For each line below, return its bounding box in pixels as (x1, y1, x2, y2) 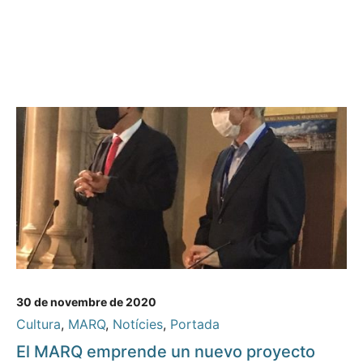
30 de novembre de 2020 (16, 295, 156, 310)
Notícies (113, 316, 163, 333)
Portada (170, 316, 220, 333)
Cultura (16, 316, 61, 333)
